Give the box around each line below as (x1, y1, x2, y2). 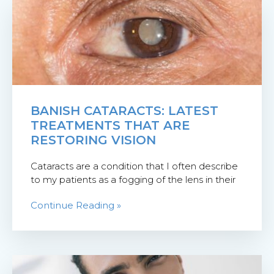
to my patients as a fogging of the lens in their (31, 174, 235, 186)
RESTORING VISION (31, 133, 156, 148)
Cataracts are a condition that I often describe (31, 160, 238, 172)
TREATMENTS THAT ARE (31, 118, 190, 133)
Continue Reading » (31, 199, 121, 212)
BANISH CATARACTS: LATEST (31, 103, 218, 119)
